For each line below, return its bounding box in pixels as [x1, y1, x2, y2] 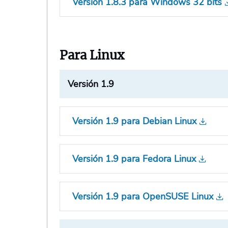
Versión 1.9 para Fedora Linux [72, 153, 196, 165]
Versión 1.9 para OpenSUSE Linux [72, 190, 214, 203]
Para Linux [60, 47, 125, 64]
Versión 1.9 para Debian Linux [72, 115, 197, 128]
